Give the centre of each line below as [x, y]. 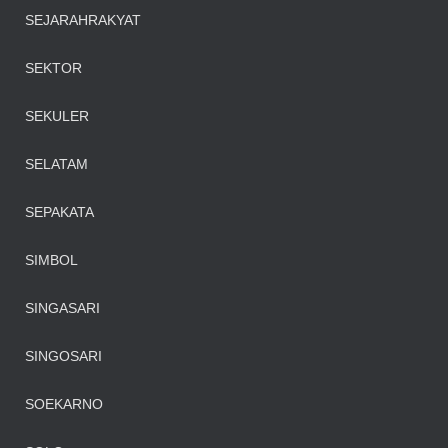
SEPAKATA [59, 212]
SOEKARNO [64, 404]
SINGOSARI [63, 356]
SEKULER [57, 116]
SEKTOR [53, 68]
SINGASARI [62, 308]
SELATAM [56, 164]
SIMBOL [51, 260]
